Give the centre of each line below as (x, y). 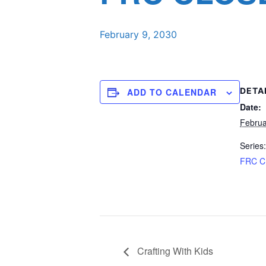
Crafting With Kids (174, 251)
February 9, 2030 (138, 34)
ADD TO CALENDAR (172, 92)
